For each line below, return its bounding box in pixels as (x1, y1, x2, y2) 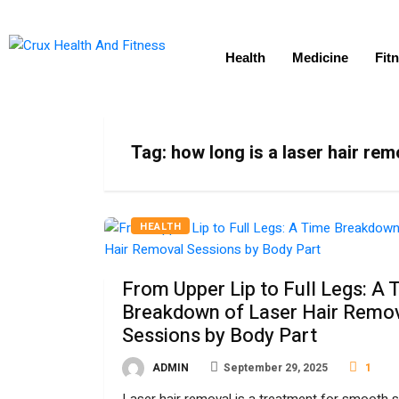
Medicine (292, 50, 349, 65)
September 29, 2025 (224, 360, 328, 376)
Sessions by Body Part (122, 322, 317, 350)
